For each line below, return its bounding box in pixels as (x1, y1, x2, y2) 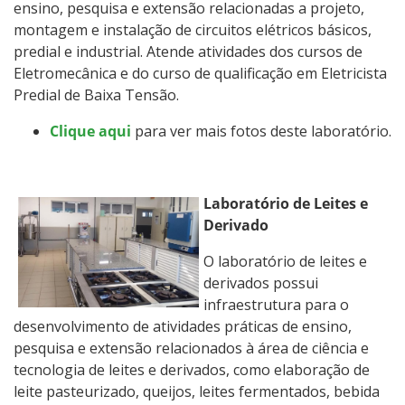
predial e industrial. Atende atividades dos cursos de (14, 41, 363, 61)
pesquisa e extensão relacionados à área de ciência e (14, 337, 369, 358)
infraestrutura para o (203, 294, 349, 315)
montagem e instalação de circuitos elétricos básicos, (14, 19, 372, 40)
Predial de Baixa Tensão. (14, 84, 179, 105)
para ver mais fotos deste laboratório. (131, 120, 391, 141)
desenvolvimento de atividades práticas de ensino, (14, 316, 352, 336)
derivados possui (203, 272, 318, 293)
